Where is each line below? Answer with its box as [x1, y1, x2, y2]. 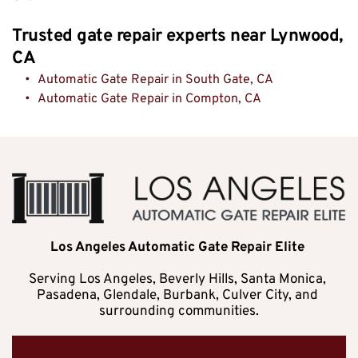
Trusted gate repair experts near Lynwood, [12, 25, 343, 47]
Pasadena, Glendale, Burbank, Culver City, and [37, 287, 318, 305]
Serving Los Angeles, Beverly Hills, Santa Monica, [29, 271, 326, 289]
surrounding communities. [99, 303, 259, 321]
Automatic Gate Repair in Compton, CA [38, 90, 261, 107]
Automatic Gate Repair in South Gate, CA [38, 71, 273, 88]
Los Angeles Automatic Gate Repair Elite [50, 239, 308, 257]
